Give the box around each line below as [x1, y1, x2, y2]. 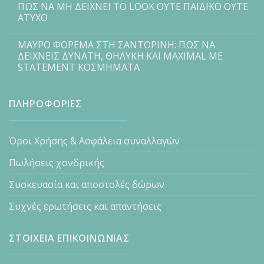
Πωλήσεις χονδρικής [9, 156, 104, 170]
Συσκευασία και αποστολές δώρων [9, 178, 164, 192]
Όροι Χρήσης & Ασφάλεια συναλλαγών [9, 134, 180, 148]
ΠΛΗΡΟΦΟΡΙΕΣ [9, 97, 82, 111]
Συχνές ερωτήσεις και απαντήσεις [9, 200, 161, 213]
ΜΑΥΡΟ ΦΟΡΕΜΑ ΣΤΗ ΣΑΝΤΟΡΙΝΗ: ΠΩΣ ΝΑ [18, 38, 215, 52]
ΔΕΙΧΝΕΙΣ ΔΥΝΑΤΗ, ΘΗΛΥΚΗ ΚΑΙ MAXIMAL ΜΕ [18, 49, 223, 63]
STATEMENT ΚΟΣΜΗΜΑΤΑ [18, 61, 140, 74]
